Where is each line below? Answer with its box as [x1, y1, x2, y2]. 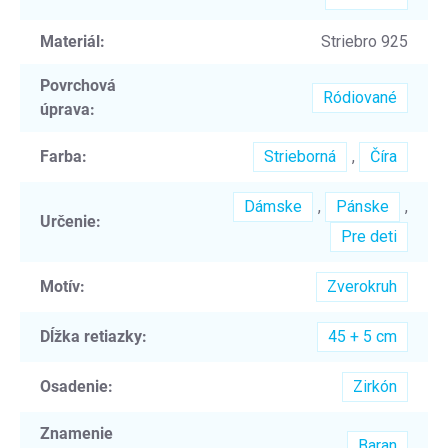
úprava [40, 99, 90, 119]
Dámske [244, 196, 302, 216]
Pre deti [341, 226, 397, 246]
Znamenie [40, 423, 113, 443]
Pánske [336, 196, 389, 216]
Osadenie [40, 376, 108, 396]
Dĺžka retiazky [40, 326, 142, 346]
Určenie [40, 211, 96, 231]
